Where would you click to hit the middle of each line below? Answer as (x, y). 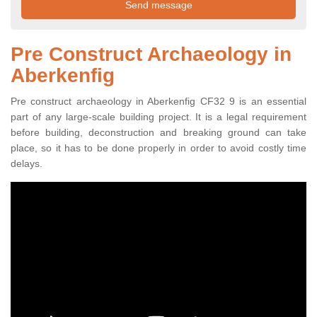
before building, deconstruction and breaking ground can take (158, 133)
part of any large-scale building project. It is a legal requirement (158, 117)
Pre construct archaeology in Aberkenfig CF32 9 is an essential (158, 102)
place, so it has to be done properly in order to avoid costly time (158, 148)
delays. (27, 164)
